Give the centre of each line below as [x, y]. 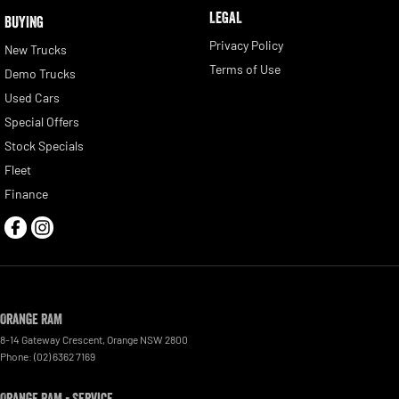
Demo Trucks [40, 73]
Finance [26, 193]
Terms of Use [244, 69]
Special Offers [42, 121]
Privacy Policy [246, 45]
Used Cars [32, 97]
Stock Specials [44, 145]
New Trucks [36, 49]
